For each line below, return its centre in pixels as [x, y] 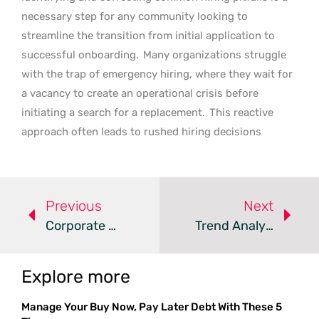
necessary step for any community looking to [135, 16]
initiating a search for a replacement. [113, 112]
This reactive [240, 112]
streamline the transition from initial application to [148, 35]
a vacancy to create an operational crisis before [140, 93]
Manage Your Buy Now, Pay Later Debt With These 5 [152, 307]
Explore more [76, 276]
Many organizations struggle [215, 54]
